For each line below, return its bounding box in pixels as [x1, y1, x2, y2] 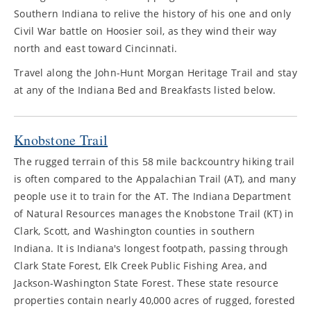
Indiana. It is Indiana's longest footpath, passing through [14, 242, 289, 255]
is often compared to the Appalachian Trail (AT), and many [14, 172, 296, 185]
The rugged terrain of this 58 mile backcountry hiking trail [14, 155, 295, 168]
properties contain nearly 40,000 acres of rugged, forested [14, 294, 296, 307]
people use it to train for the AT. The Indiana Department [14, 190, 291, 203]
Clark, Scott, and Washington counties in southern [14, 224, 255, 237]
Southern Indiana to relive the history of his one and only [14, 7, 292, 20]
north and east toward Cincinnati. [14, 42, 178, 55]
